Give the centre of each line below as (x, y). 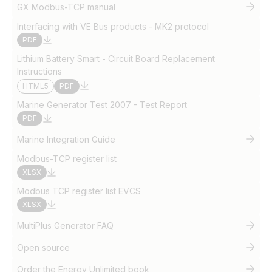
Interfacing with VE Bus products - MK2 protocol (113, 26)
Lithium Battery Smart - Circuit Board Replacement (116, 59)
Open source (43, 247)
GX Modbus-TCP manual (66, 7)
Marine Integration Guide (66, 139)
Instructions (39, 71)
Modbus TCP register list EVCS (79, 191)
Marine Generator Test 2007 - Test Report (102, 105)
